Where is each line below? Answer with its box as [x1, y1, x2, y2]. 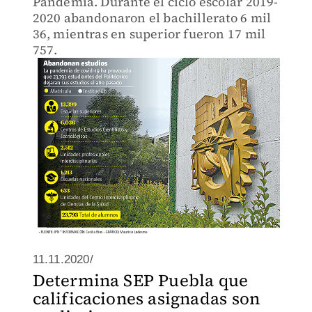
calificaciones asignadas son [32, 287, 260, 310]
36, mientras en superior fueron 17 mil [32, 25, 266, 42]
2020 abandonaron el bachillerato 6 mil [32, 9, 272, 26]
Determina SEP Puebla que [32, 269, 249, 292]
